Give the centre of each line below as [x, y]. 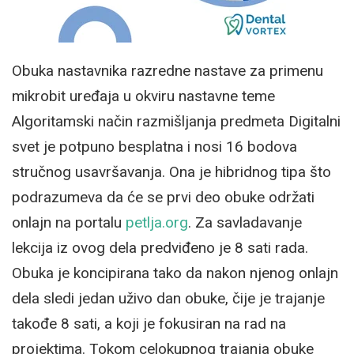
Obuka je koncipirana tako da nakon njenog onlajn [175, 273]
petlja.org [157, 222]
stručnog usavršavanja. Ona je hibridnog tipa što [171, 171]
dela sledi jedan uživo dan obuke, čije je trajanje [168, 298]
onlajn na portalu [69, 222]
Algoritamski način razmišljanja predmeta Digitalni [176, 121]
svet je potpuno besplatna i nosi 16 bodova [154, 146]
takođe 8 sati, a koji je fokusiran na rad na [149, 323]
